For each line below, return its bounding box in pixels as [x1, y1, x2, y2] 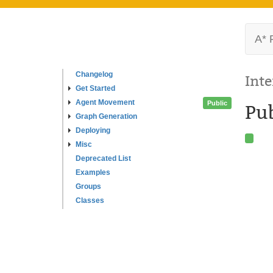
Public [207, 99, 227, 107]
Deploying [76, 126, 110, 135]
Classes [76, 196, 104, 205]
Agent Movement [76, 98, 135, 107]
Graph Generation [76, 112, 137, 121]
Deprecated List [76, 154, 131, 163]
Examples [76, 168, 110, 177]
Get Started [76, 84, 115, 93]
